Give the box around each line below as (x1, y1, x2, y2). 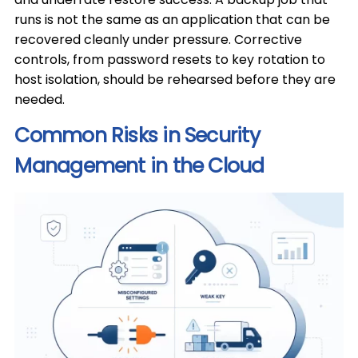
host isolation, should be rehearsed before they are (14, 70, 336, 89)
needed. (14, 90, 66, 109)
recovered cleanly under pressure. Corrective (14, 30, 303, 49)
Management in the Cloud (14, 152, 265, 180)
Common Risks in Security (14, 121, 260, 149)
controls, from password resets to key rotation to (14, 50, 326, 69)
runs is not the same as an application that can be (14, 10, 331, 29)
